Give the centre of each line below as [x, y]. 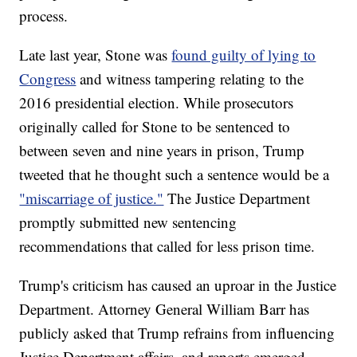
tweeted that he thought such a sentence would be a [175, 175]
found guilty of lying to [244, 55]
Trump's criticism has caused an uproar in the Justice [178, 285]
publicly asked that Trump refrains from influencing [177, 333]
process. [44, 16]
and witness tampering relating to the [192, 79]
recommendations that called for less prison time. [167, 246]
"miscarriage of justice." [92, 198]
